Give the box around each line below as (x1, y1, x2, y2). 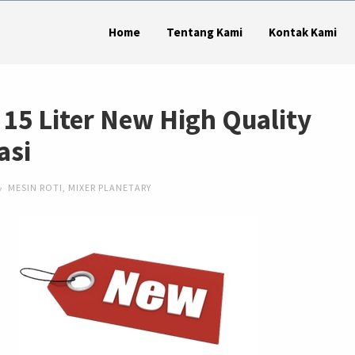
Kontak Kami (268, 25, 337, 40)
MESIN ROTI (8, 181, 63, 194)
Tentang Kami (166, 25, 242, 40)
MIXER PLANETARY (68, 181, 152, 194)
